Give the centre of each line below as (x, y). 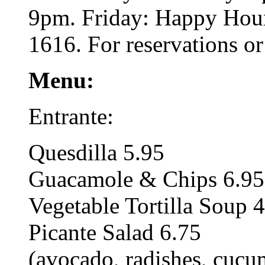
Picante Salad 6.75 (115, 232)
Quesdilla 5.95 (96, 152)
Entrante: (71, 116)
